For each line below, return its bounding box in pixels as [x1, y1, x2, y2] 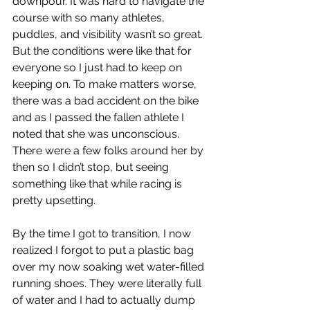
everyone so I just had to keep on [12, 61, 185, 74]
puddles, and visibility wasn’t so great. [12, 28, 206, 41]
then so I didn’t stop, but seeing [12, 161, 172, 174]
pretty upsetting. [12, 194, 95, 207]
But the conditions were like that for [12, 44, 194, 57]
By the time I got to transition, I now [12, 227, 194, 240]
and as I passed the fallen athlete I [12, 111, 187, 124]
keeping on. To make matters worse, [12, 77, 199, 91]
